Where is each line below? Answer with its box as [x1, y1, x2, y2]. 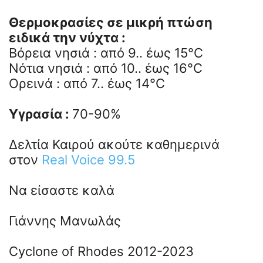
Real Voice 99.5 [42, 152, 135, 168]
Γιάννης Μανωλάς [9, 213, 121, 229]
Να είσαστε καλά [9, 183, 114, 198]
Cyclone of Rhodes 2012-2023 [9, 244, 194, 259]
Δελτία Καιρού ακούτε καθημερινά [9, 137, 220, 153]
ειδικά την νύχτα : [9, 30, 126, 46]
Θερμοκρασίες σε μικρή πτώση [9, 15, 213, 31]
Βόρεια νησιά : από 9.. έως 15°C [9, 45, 203, 61]
